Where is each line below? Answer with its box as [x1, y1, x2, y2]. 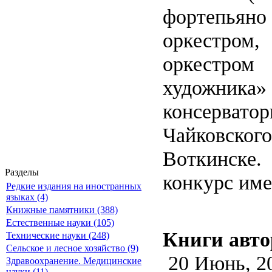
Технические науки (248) [6, 230, 109, 240]
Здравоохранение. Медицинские [6, 256, 141, 266]
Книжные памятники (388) [6, 205, 118, 215]
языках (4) [6, 192, 48, 202]
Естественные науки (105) [6, 217, 114, 228]
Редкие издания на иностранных [6, 181, 141, 191]
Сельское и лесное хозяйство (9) [6, 243, 138, 253]
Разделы [5, 167, 39, 177]
